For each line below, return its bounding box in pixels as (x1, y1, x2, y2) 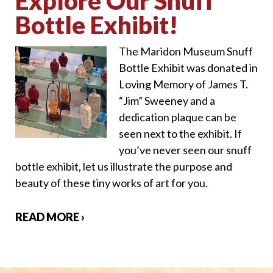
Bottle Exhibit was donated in (119, 61, 258, 75)
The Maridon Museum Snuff (119, 44, 253, 58)
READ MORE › (15, 210, 85, 224)
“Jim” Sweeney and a (119, 94, 215, 108)
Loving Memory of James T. (119, 77, 248, 91)
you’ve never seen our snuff (119, 143, 252, 157)
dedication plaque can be (119, 110, 236, 124)
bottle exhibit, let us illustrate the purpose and (15, 160, 232, 174)
